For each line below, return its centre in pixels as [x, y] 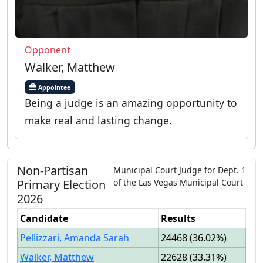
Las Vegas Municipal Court [190, 182]
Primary [40, 184]
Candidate [44, 218]
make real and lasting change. [98, 120]
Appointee [53, 88]
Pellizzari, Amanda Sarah [75, 237]
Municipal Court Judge [157, 170]
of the [126, 182]
